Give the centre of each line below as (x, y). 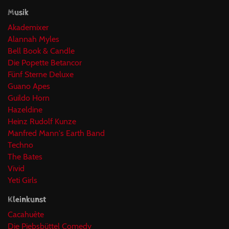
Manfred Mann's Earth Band (56, 133)
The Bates (25, 157)
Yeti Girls (22, 180)
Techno (20, 145)
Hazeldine (25, 110)
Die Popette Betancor (45, 63)
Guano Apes (29, 86)
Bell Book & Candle (41, 51)
